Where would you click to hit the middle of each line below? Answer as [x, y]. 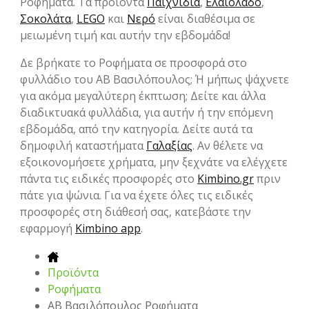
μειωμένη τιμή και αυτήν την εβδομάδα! [125, 36]
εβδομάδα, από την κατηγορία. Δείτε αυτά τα [136, 129]
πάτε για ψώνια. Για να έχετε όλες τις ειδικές [137, 196]
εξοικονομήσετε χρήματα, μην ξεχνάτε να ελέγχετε [154, 162]
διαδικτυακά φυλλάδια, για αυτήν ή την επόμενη [147, 113]
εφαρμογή [48, 229]
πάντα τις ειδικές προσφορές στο [109, 179]
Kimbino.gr [226, 179]
